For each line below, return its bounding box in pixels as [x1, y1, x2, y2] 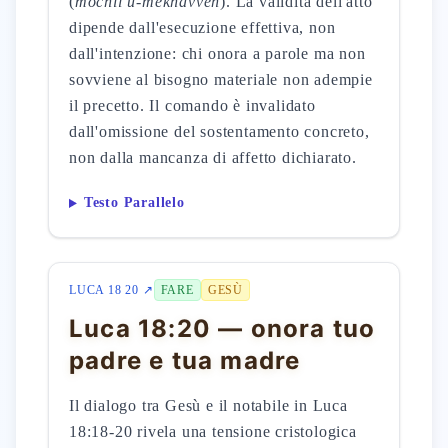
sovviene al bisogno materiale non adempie [69, 71, 373, 88]
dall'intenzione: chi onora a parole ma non [69, 45, 366, 62]
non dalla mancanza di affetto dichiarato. [69, 149, 357, 166]
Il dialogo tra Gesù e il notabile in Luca [69, 397, 348, 414]
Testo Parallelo [83, 195, 185, 211]
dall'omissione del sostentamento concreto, [69, 123, 370, 140]
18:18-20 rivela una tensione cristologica [69, 423, 357, 440]
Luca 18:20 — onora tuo [69, 314, 376, 343]
